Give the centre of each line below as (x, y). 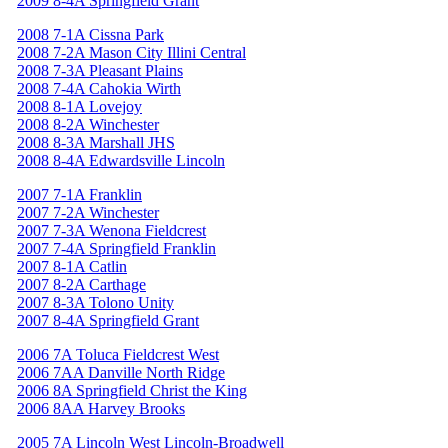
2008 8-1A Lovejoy (79, 106)
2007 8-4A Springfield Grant (108, 320)
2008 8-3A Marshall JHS (96, 142)
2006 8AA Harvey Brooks (101, 408)
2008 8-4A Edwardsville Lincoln (121, 160)
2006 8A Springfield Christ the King (132, 390)
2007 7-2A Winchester (88, 212)
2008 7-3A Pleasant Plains (100, 70)
